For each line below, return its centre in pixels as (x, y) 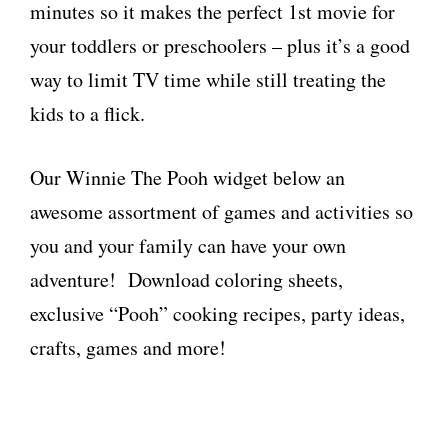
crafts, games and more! (128, 347)
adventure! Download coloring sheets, (186, 279)
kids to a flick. (87, 113)
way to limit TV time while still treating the (208, 79)
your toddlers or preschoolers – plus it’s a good (220, 45)
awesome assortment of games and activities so (221, 211)
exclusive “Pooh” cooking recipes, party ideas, (217, 313)
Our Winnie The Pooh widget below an (187, 177)
